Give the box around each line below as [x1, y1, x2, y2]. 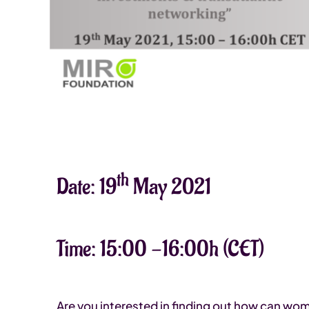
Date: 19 [57, 173, 117, 202]
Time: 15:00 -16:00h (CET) [57, 235, 264, 264]
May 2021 [129, 173, 211, 202]
